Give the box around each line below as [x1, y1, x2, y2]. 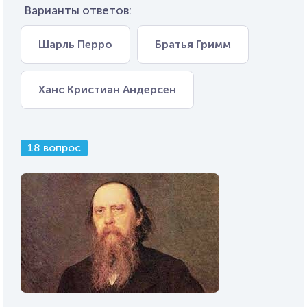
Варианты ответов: [24, 3, 132, 17]
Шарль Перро [38, 38, 112, 51]
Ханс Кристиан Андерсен [38, 83, 176, 96]
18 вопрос [27, 141, 81, 154]
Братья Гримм [155, 38, 231, 51]
